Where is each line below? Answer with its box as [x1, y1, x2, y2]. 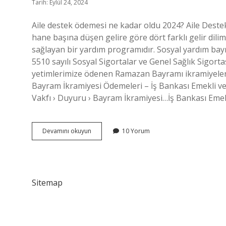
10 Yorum [122, 127, 150, 135]
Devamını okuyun [42, 127, 91, 135]
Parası [91, 144, 108, 153]
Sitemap [32, 177, 63, 188]
